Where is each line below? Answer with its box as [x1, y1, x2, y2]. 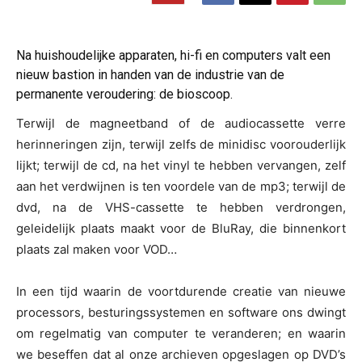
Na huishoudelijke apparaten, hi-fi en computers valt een [16, 48, 330, 64]
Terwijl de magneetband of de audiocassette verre [16, 116, 346, 132]
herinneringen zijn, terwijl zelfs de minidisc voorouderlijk [16, 137, 346, 153]
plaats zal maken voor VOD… [16, 242, 177, 258]
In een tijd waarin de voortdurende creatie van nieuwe [16, 284, 346, 300]
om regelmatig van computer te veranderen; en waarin [16, 326, 346, 342]
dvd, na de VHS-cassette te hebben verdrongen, [16, 200, 346, 216]
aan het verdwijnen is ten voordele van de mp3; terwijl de [16, 179, 346, 195]
